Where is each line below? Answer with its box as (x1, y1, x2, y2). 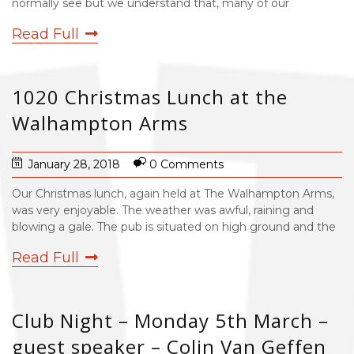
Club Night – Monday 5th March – (12, 307, 329, 333)
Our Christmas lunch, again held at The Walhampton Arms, (12, 186, 334, 201)
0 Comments (149, 157, 224, 171)
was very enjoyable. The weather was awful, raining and (12, 203, 314, 217)
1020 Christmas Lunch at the (12, 84, 288, 110)
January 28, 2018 (28, 157, 120, 171)
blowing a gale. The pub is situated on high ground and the (12, 220, 336, 234)
